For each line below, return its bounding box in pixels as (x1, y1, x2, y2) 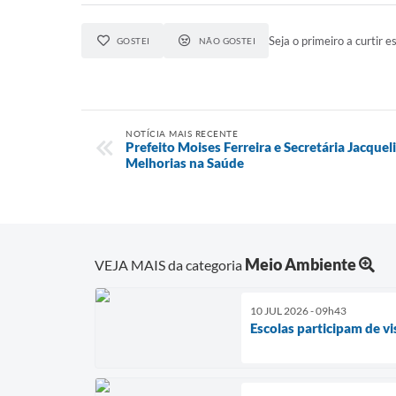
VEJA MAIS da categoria (95, 255, 245, 273)
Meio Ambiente (245, 254, 356, 274)
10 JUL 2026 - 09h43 (250, 303, 346, 317)
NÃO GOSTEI (198, 35, 256, 46)
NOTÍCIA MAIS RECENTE (126, 128, 238, 139)
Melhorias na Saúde (126, 155, 244, 171)
